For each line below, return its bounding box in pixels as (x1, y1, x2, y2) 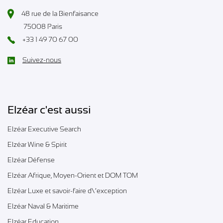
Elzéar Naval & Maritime (7, 202, 79, 210)
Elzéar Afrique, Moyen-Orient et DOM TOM (7, 171, 138, 179)
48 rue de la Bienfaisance (21, 9, 99, 17)
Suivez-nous (22, 55, 61, 64)
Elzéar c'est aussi (7, 103, 91, 116)
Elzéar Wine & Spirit (7, 140, 67, 148)
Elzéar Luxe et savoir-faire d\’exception (7, 186, 127, 195)
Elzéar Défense (7, 155, 55, 164)
